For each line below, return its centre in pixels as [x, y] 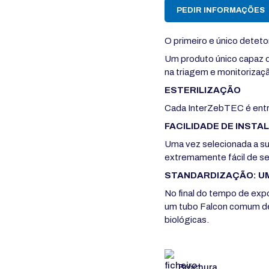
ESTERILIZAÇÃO [203, 90]
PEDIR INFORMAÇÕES [221, 10]
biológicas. [187, 219]
